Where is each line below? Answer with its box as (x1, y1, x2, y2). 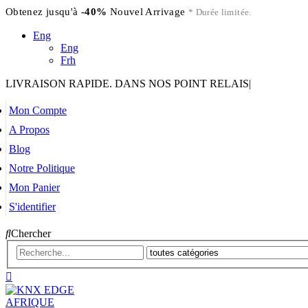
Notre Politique (9, 162, 75, 174)
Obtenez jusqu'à (5, 6, 81, 17)
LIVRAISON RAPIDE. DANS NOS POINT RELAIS (5, 78, 249, 89)
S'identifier (9, 201, 56, 212)
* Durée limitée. (188, 8, 252, 17)
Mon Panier (9, 181, 60, 193)
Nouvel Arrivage (107, 6, 188, 17)
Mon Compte (9, 104, 67, 116)
